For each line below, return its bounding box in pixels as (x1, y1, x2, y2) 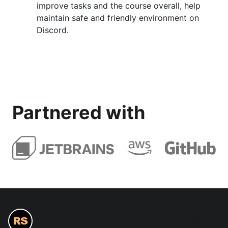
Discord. (37, 25, 69, 35)
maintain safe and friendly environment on (37, 13, 199, 23)
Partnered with (12, 101, 145, 124)
